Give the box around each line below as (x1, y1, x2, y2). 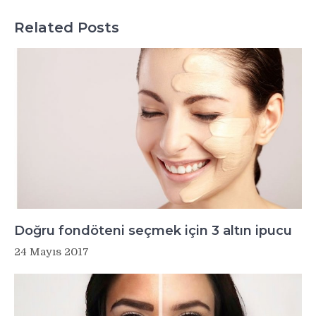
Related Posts (14, 18, 119, 36)
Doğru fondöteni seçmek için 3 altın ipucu (14, 223, 292, 239)
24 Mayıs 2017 (14, 245, 89, 259)
